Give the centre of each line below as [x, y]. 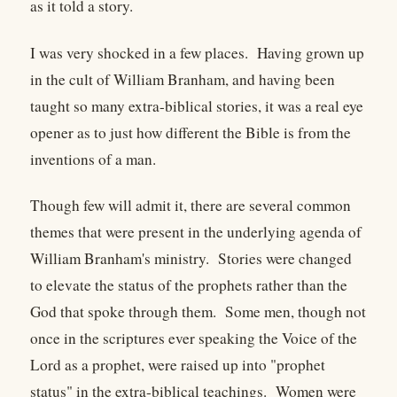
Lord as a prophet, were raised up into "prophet [178, 364]
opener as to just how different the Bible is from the [191, 132]
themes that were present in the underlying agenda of [196, 231]
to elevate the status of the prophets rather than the [189, 284]
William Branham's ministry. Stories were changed [191, 258]
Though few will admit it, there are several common [191, 205]
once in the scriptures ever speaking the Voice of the [194, 338]
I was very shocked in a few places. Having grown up [197, 52]
